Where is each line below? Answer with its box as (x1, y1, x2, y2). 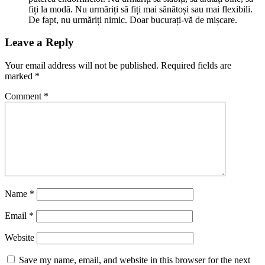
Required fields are (161, 60, 231, 71)
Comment (5, 91, 44, 102)
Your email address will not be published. (5, 60, 159, 71)
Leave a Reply (5, 36, 74, 49)
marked (5, 71, 35, 82)
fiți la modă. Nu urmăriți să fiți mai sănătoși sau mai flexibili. (28, 4, 253, 14)
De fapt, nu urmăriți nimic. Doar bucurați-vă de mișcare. (28, 14, 237, 25)
